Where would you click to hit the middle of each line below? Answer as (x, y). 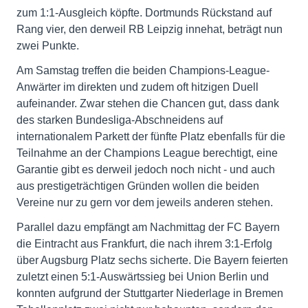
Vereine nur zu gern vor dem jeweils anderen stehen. (145, 203)
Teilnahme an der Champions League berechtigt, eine (147, 153)
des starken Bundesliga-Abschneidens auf (120, 120)
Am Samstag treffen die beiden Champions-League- (143, 71)
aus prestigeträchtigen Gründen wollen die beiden (138, 186)
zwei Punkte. (48, 46)
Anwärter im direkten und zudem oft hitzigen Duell (137, 87)
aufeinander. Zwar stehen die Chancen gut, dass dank (148, 104)
